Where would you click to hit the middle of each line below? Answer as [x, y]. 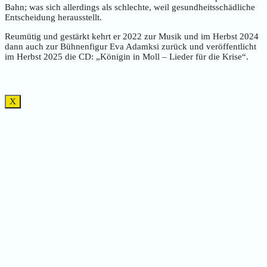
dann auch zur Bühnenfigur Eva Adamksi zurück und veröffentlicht [131, 47]
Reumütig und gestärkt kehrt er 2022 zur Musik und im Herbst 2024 [132, 37]
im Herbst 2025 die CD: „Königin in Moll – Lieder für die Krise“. [127, 57]
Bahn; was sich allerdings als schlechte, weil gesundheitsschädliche [130, 7]
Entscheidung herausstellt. [53, 18]
